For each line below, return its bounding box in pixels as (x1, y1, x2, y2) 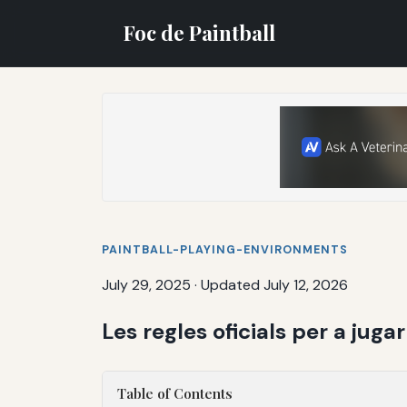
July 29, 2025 (102, 274, 191, 294)
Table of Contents (117, 383, 233, 402)
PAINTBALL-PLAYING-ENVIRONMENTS (102, 242, 348, 257)
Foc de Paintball (124, 18, 275, 46)
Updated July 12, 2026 (201, 274, 348, 294)
